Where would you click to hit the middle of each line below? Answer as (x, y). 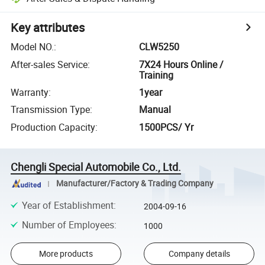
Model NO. (33, 47)
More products (66, 254)
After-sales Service (49, 64)
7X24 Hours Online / (182, 64)
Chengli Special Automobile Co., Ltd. (96, 167)
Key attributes (48, 28)
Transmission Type (51, 110)
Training (156, 75)
